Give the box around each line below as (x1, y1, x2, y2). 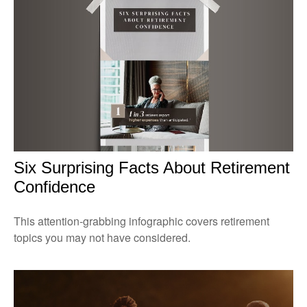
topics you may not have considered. (14, 230, 191, 246)
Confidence (14, 177, 95, 197)
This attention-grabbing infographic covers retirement (14, 213, 269, 230)
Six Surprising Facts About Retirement (14, 158, 290, 177)
